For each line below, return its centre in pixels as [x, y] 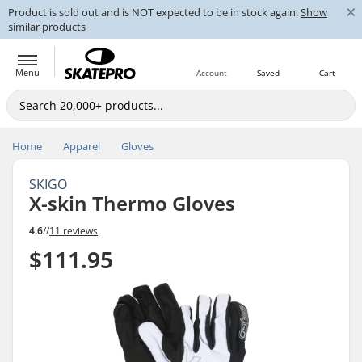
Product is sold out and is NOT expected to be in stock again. [154, 12]
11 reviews [74, 230]
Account [212, 73]
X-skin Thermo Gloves [132, 203]
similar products [47, 27]
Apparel [82, 146]
